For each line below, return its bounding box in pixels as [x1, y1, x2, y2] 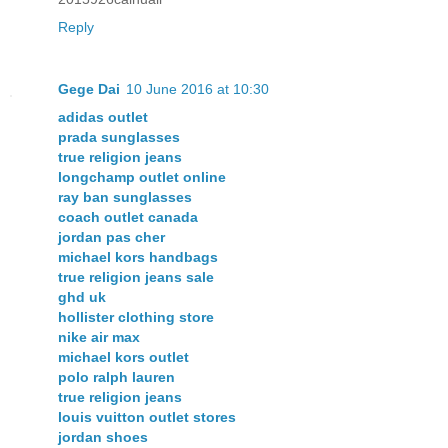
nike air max [58, 328, 140, 345]
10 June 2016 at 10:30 [126, 80, 269, 97]
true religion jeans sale [58, 268, 214, 285]
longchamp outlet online [58, 168, 226, 185]
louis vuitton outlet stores [58, 408, 236, 425]
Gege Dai [58, 80, 120, 97]
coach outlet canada [58, 208, 198, 225]
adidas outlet [58, 108, 148, 125]
